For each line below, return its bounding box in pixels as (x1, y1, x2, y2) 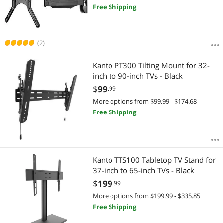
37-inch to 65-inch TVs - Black (92, 165, 194, 175)
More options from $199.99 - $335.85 (92, 191, 200, 200)
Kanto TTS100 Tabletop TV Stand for (92, 154, 216, 165)
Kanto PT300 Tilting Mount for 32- (92, 60, 210, 71)
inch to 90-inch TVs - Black (92, 71, 183, 81)
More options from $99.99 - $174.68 (92, 97, 197, 106)
